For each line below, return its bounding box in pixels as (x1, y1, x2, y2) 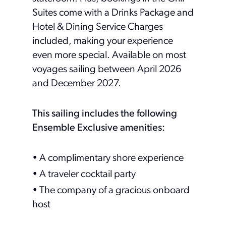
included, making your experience (32, 36, 173, 46)
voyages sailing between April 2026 (32, 64, 181, 75)
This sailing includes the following (32, 108, 177, 119)
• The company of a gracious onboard (32, 185, 190, 196)
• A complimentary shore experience (32, 153, 184, 163)
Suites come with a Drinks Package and (32, 8, 194, 18)
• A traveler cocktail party (32, 169, 136, 180)
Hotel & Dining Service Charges (32, 22, 163, 32)
